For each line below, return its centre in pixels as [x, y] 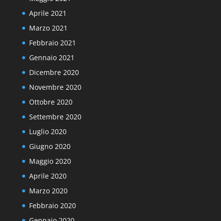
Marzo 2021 [48, 28]
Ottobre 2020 [51, 102]
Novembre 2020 [55, 87]
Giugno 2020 [50, 146]
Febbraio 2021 [52, 43]
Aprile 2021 [48, 13]
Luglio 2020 [48, 131]
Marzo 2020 [48, 191]
